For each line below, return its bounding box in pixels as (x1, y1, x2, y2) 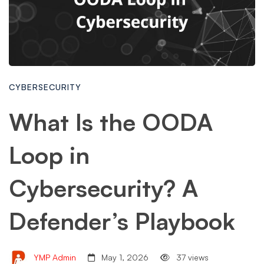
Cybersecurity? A (9, 173, 198, 203)
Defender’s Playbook (9, 206, 235, 236)
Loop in (9, 140, 90, 170)
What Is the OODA (9, 107, 213, 137)
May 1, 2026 (99, 252, 148, 263)
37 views (174, 252, 209, 263)
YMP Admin (31, 252, 76, 263)
